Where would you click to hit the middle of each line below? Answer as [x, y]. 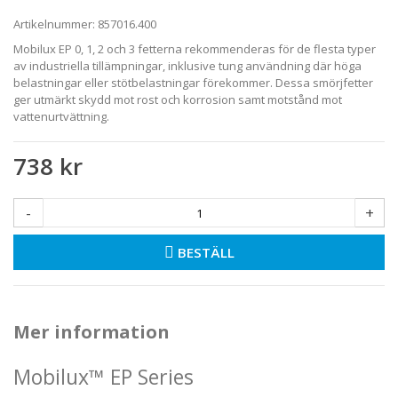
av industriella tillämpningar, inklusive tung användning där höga [187, 66]
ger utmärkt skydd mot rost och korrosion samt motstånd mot [178, 100]
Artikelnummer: [54, 24]
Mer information [92, 332]
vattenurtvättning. [61, 117]
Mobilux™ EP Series [109, 377]
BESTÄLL [206, 253]
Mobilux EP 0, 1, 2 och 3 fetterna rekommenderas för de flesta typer [195, 49]
